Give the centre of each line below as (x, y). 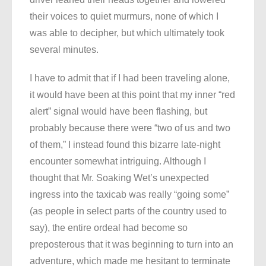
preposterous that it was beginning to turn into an (132, 245)
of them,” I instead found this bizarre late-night (125, 145)
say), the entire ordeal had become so (109, 228)
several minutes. (64, 50)
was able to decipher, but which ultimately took (127, 33)
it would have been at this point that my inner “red (132, 95)
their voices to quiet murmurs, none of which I (124, 17)
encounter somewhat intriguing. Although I (118, 161)
